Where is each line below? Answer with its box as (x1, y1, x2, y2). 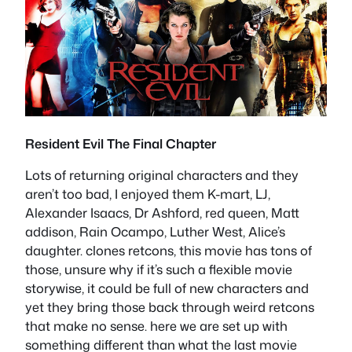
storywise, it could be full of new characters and (25, 279, 309, 298)
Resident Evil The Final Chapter (25, 134, 216, 152)
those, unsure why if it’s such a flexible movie (25, 260, 292, 279)
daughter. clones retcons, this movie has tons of (25, 241, 312, 260)
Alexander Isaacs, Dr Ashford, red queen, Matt (25, 203, 299, 222)
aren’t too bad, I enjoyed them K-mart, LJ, (25, 185, 270, 203)
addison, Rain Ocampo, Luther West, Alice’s (25, 222, 285, 241)
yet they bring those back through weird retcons (25, 298, 314, 317)
